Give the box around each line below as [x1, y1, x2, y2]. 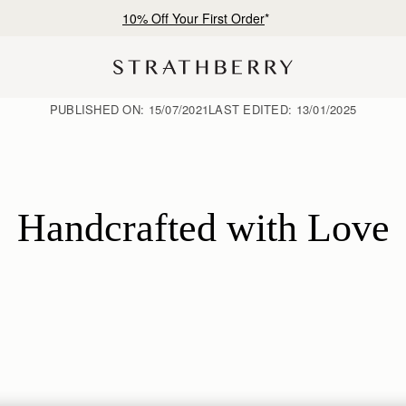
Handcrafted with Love [16, 206, 390, 250]
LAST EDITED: [208, 100, 296, 118]
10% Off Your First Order [122, 9, 265, 27]
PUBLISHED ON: [49, 100, 149, 118]
